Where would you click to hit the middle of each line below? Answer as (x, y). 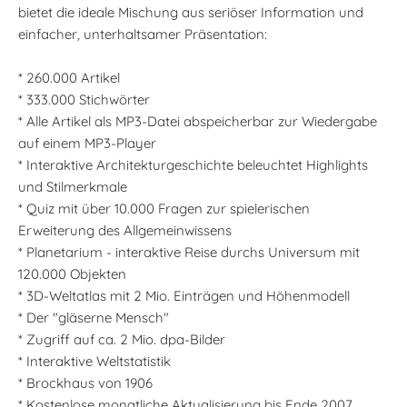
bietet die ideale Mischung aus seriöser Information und (191, 13)
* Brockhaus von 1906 (85, 383)
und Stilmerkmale (73, 187)
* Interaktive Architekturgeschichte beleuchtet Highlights (193, 165)
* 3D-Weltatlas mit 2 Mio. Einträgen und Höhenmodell (184, 296)
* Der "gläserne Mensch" (94, 318)
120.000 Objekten (72, 274)
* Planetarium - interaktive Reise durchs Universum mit (189, 253)
